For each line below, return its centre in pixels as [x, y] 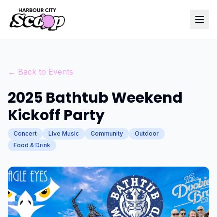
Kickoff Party [56, 115]
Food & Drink [32, 145]
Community [107, 133]
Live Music [64, 133]
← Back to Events [40, 72]
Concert [25, 133]
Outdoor [147, 133]
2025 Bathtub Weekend [95, 98]
